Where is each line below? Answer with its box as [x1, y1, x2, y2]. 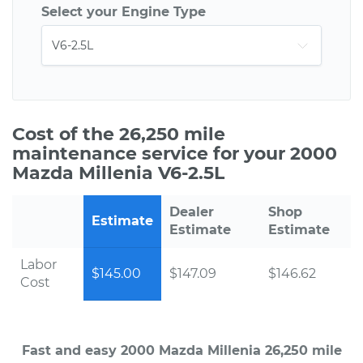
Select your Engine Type [41, 4, 206, 19]
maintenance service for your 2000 [12, 143, 337, 164]
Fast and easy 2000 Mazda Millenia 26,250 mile [21, 343, 342, 358]
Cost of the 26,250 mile [12, 123, 225, 145]
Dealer [169, 204, 214, 220]
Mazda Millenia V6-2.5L [12, 162, 224, 184]
